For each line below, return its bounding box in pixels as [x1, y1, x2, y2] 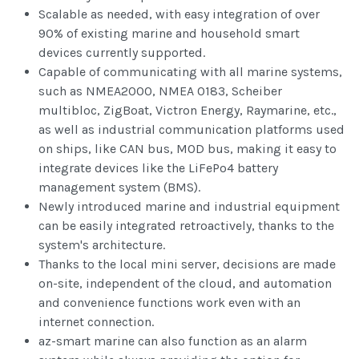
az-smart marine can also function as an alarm [38, 333, 307, 349]
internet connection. [38, 314, 154, 330]
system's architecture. [38, 237, 165, 253]
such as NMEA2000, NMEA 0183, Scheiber [38, 83, 282, 99]
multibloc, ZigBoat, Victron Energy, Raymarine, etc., [38, 103, 337, 119]
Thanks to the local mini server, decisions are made [38, 256, 336, 272]
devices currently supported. [38, 45, 205, 61]
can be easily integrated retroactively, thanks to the [38, 218, 334, 234]
